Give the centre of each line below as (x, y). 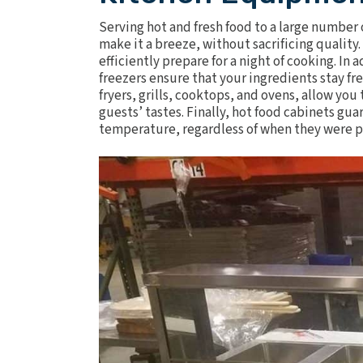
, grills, (154, 96)
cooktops (203, 96)
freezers (123, 79)
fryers (115, 96)
